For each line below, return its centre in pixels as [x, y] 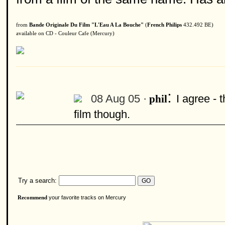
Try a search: [36, 181]
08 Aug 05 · [119, 99]
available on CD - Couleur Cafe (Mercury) [65, 33]
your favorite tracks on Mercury [87, 197]
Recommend [32, 198]
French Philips [164, 25]
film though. [102, 114]
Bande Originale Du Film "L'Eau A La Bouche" [86, 25]
